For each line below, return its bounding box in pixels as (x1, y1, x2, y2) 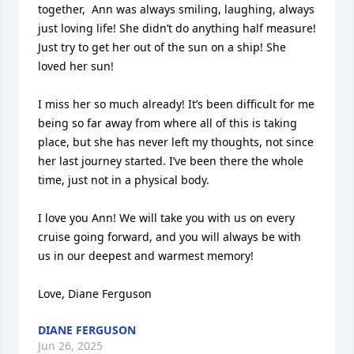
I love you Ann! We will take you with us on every (38, 210, 295, 225)
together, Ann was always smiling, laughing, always (38, 2, 314, 17)
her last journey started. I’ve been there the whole (38, 153, 303, 168)
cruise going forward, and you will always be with (38, 229, 301, 244)
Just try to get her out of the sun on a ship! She (38, 40, 286, 55)
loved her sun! (38, 58, 114, 73)
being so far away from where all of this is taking (38, 115, 297, 130)
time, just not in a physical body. (38, 172, 209, 187)
